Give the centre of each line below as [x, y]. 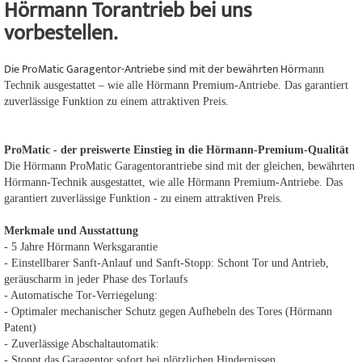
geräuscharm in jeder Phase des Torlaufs [96, 279]
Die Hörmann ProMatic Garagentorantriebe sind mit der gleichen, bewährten [179, 166]
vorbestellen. [63, 34]
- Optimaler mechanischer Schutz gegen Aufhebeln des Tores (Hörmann [168, 311]
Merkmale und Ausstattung [73, 231]
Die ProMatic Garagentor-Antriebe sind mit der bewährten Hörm [156, 69]
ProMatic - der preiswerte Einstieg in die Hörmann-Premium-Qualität [177, 150]
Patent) [20, 328]
